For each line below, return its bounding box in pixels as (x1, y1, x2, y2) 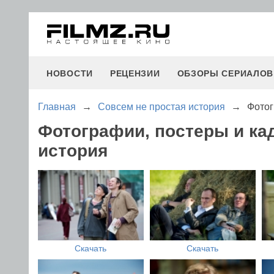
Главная (38, 102, 76, 112)
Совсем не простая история (98, 102, 225, 112)
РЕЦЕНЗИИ (109, 68, 160, 78)
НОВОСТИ (46, 68, 93, 78)
